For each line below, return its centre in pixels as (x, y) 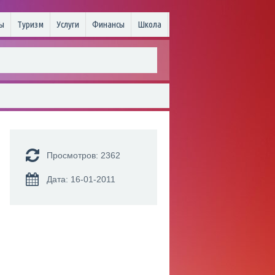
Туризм (30, 24)
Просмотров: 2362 (83, 155)
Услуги (68, 24)
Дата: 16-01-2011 (81, 179)
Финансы (108, 24)
